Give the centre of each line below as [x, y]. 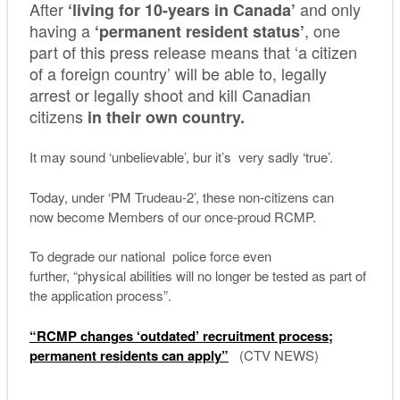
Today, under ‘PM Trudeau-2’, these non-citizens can [181, 196]
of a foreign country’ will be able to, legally [178, 73]
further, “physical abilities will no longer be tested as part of [197, 276]
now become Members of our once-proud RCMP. [172, 216]
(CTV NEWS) [273, 354]
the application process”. [100, 296]
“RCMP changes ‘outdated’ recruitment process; [181, 335]
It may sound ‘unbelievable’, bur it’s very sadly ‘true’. [181, 157]
